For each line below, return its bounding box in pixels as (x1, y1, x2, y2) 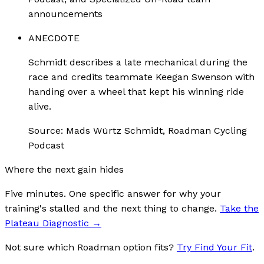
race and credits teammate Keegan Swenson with (28, 71, 255, 82)
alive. (28, 100, 51, 112)
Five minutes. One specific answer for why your (5, 187, 221, 199)
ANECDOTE (28, 32, 80, 44)
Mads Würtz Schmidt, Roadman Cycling (66, 124, 247, 136)
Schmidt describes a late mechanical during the (28, 56, 247, 68)
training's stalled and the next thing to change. (5, 202, 217, 214)
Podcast (28, 139, 64, 151)
